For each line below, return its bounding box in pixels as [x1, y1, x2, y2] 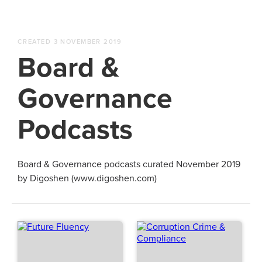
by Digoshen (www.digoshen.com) [18, 173, 157, 184]
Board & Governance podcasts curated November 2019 [18, 158, 240, 170]
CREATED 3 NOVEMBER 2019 [18, 38, 122, 46]
